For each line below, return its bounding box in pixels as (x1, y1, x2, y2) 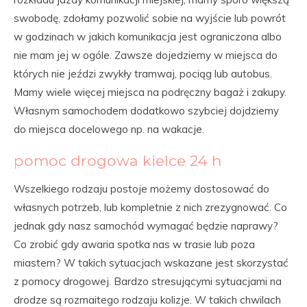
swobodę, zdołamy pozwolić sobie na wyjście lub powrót (14, 12, 286, 25)
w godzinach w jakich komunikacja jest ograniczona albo (14, 30, 282, 43)
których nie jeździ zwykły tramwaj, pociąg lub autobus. (14, 67, 272, 80)
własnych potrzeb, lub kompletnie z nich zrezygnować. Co (14, 201, 287, 214)
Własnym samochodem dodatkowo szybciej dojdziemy (14, 104, 279, 117)
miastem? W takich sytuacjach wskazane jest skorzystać (14, 256, 288, 269)
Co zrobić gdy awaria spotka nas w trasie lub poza (14, 238, 255, 251)
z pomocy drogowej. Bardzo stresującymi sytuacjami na (14, 275, 282, 288)
